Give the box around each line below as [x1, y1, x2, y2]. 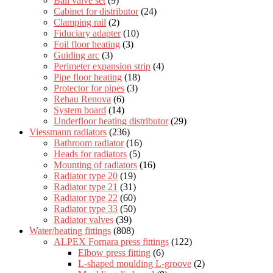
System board [54, 104, 106, 115]
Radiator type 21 [54, 181, 118, 192]
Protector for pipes [54, 82, 124, 93]
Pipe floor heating [54, 71, 122, 82]
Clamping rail [54, 16, 106, 27]
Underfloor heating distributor [54, 115, 168, 126]
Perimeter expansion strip [54, 60, 151, 71]
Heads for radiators [54, 148, 127, 159]
